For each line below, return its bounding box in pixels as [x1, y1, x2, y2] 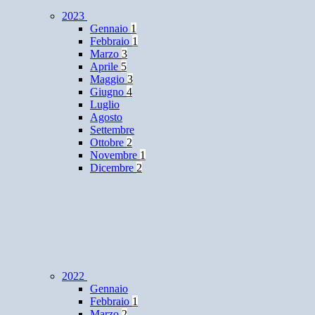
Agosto [90, 111, 122, 124]
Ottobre [90, 136, 127, 149]
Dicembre [90, 162, 136, 174]
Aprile [90, 60, 121, 73]
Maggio [90, 73, 127, 86]
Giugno [90, 86, 127, 98]
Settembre [90, 124, 134, 136]
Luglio [90, 98, 120, 111]
